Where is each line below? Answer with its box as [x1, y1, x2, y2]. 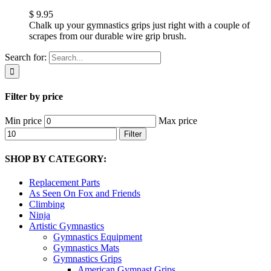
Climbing [29, 198, 65, 209]
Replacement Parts [29, 177, 100, 188]
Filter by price [5, 91, 63, 102]
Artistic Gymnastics [29, 220, 104, 231]
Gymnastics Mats [53, 242, 119, 253]
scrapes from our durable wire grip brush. [29, 30, 186, 41]
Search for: [5, 51, 47, 62]
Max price [158, 116, 197, 126]
